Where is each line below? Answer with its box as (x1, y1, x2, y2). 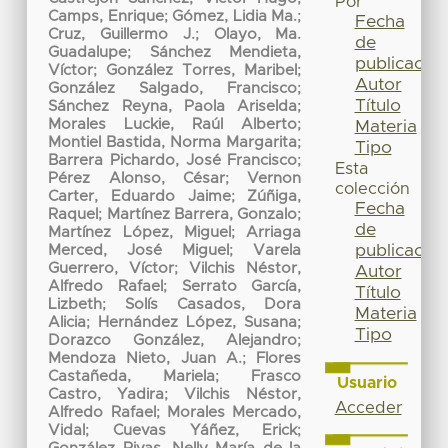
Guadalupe (48, 45, 128, 61)
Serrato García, (181, 279, 302, 295)
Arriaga (246, 225, 302, 241)
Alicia (48, 315, 87, 331)
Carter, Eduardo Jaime (48, 189, 231, 205)
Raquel (48, 207, 99, 223)
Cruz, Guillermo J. (48, 27, 195, 43)
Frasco (251, 369, 302, 385)
